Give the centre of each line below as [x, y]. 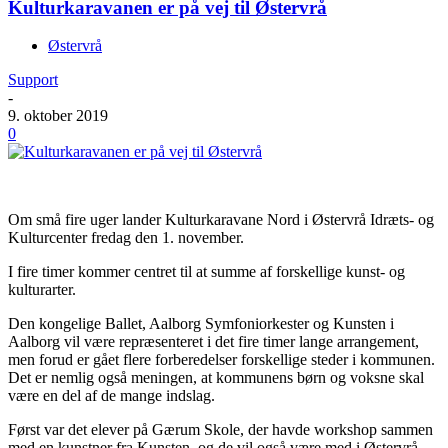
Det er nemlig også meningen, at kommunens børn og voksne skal [216, 378]
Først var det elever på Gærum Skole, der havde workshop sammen [220, 430]
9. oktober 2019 [58, 116]
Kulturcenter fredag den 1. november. [126, 238]
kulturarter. [42, 290]
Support [33, 80]
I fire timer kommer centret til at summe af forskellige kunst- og [206, 272]
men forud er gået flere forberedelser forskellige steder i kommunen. [221, 360]
